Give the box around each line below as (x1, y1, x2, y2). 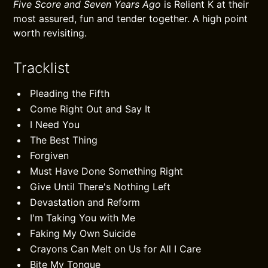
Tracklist (13, 59, 71, 77)
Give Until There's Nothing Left (30, 181, 171, 193)
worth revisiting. (13, 27, 87, 39)
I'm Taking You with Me (30, 212, 136, 224)
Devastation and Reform (30, 196, 141, 208)
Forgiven (30, 150, 69, 162)
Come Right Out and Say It (30, 103, 151, 115)
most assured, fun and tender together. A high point (13, 13, 248, 25)
